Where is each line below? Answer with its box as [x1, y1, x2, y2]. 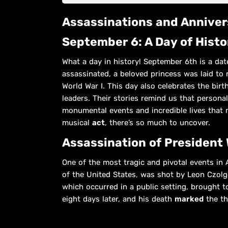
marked [175, 194, 204, 204]
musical [62, 118, 92, 127]
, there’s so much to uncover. [105, 118, 210, 127]
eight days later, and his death [62, 194, 175, 204]
